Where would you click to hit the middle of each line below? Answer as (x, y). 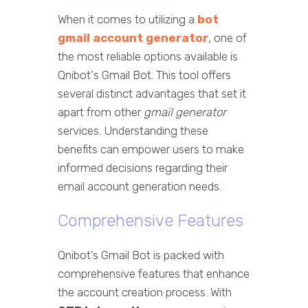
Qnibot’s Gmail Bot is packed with (141, 255)
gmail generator (185, 112)
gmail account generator (133, 38)
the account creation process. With (145, 293)
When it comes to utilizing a (128, 20)
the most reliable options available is (148, 57)
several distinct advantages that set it (152, 94)
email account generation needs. (140, 187)
